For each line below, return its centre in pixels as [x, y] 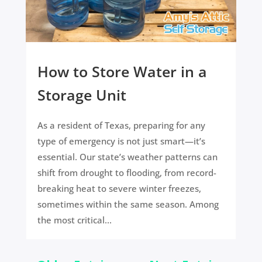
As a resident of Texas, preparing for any [121, 125]
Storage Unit [82, 95]
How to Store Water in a [122, 72]
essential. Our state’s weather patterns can [127, 157]
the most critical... [74, 220]
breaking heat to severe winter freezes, [119, 189]
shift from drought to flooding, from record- [127, 173]
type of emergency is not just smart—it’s [121, 141]
